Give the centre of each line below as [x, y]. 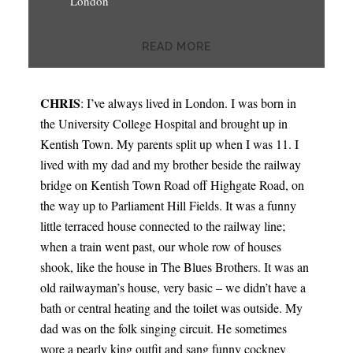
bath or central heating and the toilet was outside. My [171, 308]
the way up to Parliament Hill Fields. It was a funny [168, 205]
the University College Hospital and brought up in [163, 123]
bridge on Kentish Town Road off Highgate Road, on [172, 185]
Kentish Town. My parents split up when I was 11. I [169, 144]
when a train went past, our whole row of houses [160, 246]
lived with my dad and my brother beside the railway [170, 164]
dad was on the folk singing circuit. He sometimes [163, 328]
